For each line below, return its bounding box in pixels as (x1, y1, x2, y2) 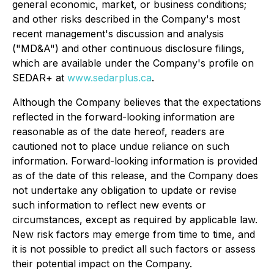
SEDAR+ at (12, 72, 67, 84)
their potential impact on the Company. (12, 257, 192, 270)
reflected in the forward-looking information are (12, 111, 235, 123)
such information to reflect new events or (12, 199, 206, 211)
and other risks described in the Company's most (12, 13, 240, 25)
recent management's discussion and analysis (12, 28, 224, 40)
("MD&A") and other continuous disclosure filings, (12, 42, 245, 54)
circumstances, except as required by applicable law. (12, 213, 257, 226)
